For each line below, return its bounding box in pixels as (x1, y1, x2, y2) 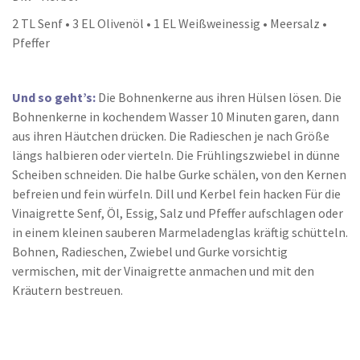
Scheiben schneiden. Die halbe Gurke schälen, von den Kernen (12, 166, 346, 183)
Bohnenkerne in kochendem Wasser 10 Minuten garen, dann (12, 108, 339, 125)
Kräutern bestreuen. (12, 282, 123, 299)
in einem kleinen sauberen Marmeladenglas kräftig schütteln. (12, 224, 348, 241)
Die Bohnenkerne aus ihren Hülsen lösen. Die (96, 89, 342, 106)
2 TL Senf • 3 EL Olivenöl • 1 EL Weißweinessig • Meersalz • (12, 15, 327, 32)
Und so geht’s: (12, 89, 96, 106)
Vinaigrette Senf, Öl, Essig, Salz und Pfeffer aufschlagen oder (12, 205, 343, 222)
